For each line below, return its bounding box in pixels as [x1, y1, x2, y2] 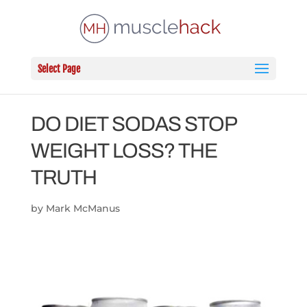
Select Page [37, 63, 80, 75]
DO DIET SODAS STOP [30, 112, 236, 135]
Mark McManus [45, 201, 120, 214]
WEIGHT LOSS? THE [30, 139, 217, 162]
